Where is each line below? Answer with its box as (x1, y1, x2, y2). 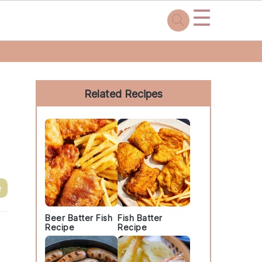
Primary (35, 57, 85, 75)
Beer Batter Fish (45, 213, 112, 223)
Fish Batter (118, 213, 163, 223)
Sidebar (35, 75, 82, 93)
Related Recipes (84, 88, 163, 100)
